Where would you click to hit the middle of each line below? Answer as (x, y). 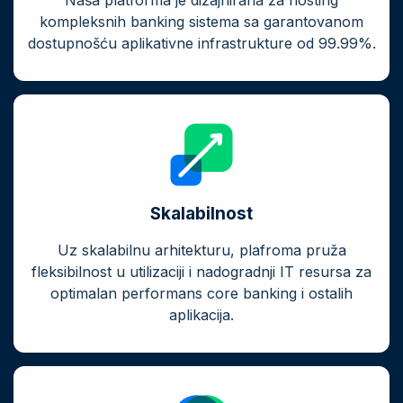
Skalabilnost (201, 214)
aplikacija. (201, 315)
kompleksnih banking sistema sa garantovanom (201, 22)
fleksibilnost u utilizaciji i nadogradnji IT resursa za (201, 272)
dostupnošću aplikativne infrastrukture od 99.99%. (201, 44)
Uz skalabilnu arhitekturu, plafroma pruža (201, 251)
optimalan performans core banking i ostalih (201, 294)
